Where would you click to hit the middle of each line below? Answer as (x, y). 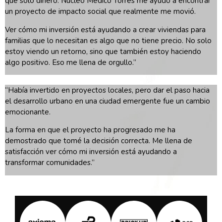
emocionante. (28, 112)
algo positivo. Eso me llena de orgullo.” (71, 62)
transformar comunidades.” (50, 163)
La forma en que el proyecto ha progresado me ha (90, 130)
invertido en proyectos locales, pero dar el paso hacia (119, 90)
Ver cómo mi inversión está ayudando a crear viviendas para (105, 29)
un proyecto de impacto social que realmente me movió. (100, 12)
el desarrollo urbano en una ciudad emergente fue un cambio (108, 101)
